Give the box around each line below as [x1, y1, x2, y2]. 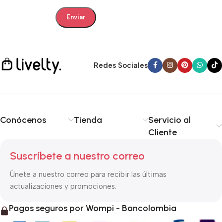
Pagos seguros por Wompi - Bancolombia [9, 202, 176, 214]
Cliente [148, 126, 177, 138]
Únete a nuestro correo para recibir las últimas [10, 169, 166, 179]
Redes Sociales [94, 61, 148, 70]
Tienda [74, 114, 103, 125]
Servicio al [148, 114, 191, 125]
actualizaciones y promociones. [10, 181, 116, 191]
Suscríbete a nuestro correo [10, 149, 145, 163]
